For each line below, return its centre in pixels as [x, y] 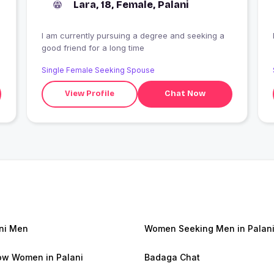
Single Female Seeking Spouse [98, 70]
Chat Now [185, 94]
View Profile [90, 94]
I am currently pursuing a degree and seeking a [133, 35]
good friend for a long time [93, 47]
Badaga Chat [172, 257]
